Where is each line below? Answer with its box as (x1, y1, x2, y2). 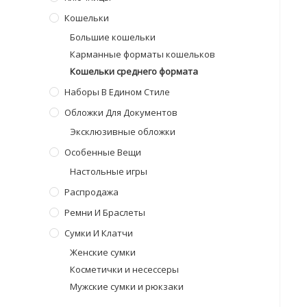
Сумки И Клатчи (64, 227, 133, 239)
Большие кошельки (70, 31, 156, 43)
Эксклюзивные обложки (70, 125, 175, 138)
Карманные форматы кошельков (70, 48, 215, 60)
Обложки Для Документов (64, 106, 177, 119)
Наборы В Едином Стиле (64, 86, 170, 98)
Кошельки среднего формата (70, 65, 198, 77)
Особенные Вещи (64, 146, 141, 158)
